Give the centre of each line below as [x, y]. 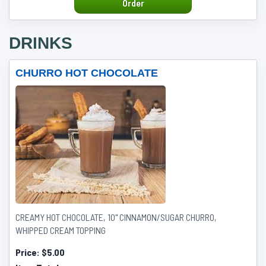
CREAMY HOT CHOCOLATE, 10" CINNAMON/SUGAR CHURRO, [116, 217]
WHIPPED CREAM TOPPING [61, 230]
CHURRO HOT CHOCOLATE [87, 73]
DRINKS [41, 43]
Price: [28, 252]
